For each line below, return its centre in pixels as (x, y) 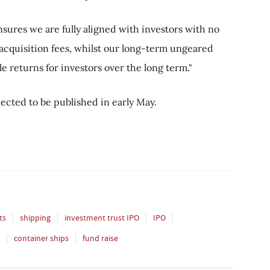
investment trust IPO (102, 218)
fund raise (100, 238)
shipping (35, 218)
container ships (41, 238)
